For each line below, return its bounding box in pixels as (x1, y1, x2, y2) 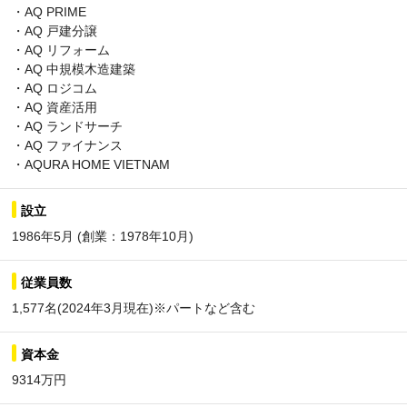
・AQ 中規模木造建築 (12, 61, 135, 76)
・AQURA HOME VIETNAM (12, 156, 170, 172)
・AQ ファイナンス (12, 137, 123, 153)
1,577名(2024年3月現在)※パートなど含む (12, 300, 255, 315)
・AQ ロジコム (12, 80, 97, 95)
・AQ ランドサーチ (12, 118, 123, 134)
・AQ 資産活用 (12, 99, 97, 114)
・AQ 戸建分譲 (12, 23, 97, 38)
